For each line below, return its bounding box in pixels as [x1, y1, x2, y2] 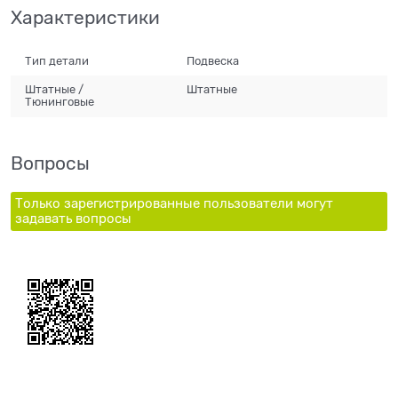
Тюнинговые [25, 95, 95, 109]
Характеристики [11, 7, 160, 29]
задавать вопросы [15, 211, 131, 226]
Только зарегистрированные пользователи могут [15, 195, 333, 211]
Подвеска [187, 53, 240, 68]
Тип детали [25, 53, 90, 68]
